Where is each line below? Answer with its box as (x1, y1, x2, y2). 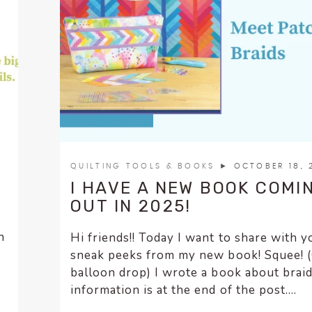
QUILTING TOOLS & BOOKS (70, 162, 219, 171)
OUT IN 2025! (70, 196, 192, 217)
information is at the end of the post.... (70, 282, 297, 299)
